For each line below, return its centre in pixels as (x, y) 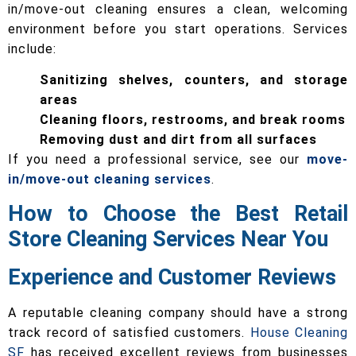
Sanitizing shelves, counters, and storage (194, 80)
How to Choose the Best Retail (178, 213)
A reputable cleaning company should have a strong (178, 312)
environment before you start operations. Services (178, 29)
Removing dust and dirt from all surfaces (178, 140)
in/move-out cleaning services (110, 180)
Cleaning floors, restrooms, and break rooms (193, 120)
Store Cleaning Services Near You (168, 239)
